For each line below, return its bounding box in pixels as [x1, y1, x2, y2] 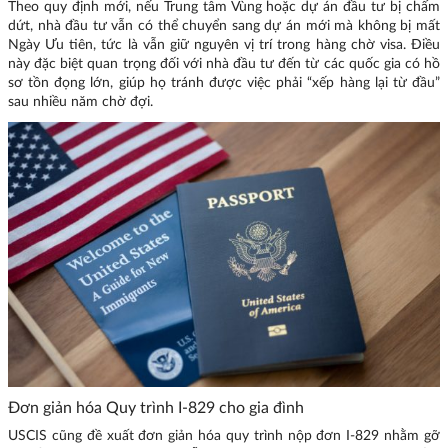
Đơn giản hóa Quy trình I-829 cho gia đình [8, 399, 304, 416]
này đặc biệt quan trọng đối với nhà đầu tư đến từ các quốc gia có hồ [8, 56, 440, 71]
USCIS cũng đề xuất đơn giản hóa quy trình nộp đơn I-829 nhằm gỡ [8, 429, 440, 444]
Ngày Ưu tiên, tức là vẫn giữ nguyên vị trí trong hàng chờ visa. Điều [8, 37, 440, 52]
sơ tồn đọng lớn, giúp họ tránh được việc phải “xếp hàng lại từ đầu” [8, 75, 440, 90]
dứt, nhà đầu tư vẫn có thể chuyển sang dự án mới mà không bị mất [8, 18, 440, 33]
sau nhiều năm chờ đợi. [8, 94, 153, 109]
